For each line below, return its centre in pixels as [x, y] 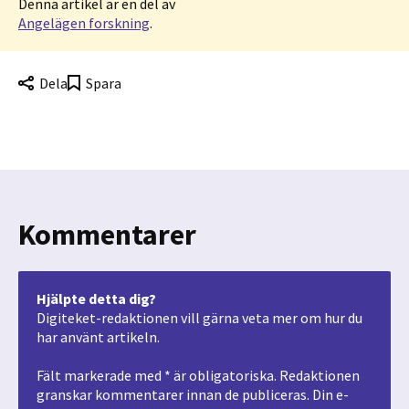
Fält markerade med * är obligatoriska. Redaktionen [198, 376]
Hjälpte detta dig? [96, 299]
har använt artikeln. [98, 337]
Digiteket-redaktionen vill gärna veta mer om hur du [199, 318]
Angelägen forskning [84, 23]
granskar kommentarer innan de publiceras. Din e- [193, 395]
